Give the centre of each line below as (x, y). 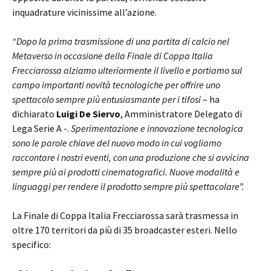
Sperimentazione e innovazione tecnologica (157, 128)
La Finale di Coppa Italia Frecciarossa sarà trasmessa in (125, 215)
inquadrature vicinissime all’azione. (84, 12)
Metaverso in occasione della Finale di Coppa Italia (113, 56)
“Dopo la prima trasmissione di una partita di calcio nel (121, 41)
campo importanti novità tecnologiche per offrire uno (116, 85)
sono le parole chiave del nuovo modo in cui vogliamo (117, 143)
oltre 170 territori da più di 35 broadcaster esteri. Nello (125, 230)
